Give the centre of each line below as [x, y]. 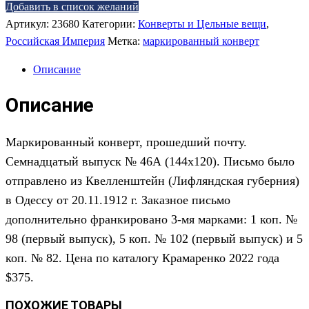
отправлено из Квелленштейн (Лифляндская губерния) [152, 181]
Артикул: [29, 23]
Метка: [125, 41]
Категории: [110, 23]
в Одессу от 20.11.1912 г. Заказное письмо [118, 200]
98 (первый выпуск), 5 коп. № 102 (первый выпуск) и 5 [154, 239]
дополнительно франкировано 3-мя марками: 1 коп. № [151, 220]
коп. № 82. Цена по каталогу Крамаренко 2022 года [142, 258]
